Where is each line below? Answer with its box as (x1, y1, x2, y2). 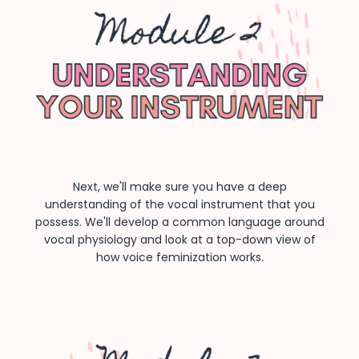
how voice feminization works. (95, 249, 264, 266)
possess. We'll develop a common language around (34, 214, 325, 231)
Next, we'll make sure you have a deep (72, 179, 287, 196)
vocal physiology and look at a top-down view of (43, 232, 316, 248)
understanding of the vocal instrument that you (44, 196, 315, 213)
